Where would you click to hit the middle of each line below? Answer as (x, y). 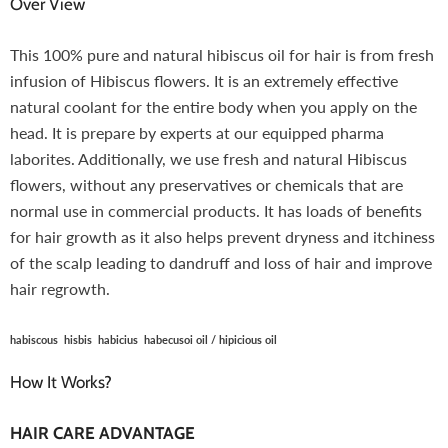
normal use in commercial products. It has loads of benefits (216, 211)
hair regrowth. (60, 289)
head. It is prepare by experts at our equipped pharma (197, 133)
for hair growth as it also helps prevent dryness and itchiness (222, 237)
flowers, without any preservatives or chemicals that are (206, 185)
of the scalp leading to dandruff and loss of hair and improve (221, 263)
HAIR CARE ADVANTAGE (102, 433)
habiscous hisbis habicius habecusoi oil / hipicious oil (143, 340)
